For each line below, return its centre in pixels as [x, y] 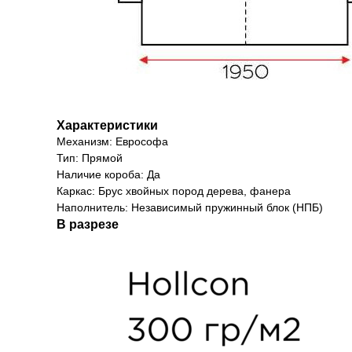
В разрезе [88, 224]
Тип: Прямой [90, 158]
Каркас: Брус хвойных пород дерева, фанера [174, 191]
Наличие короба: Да [108, 174]
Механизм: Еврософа [112, 141]
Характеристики [107, 125]
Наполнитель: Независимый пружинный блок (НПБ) [190, 207]
